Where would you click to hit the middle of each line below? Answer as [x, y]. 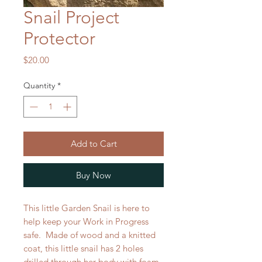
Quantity [39, 85]
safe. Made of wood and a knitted [89, 235]
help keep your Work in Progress [86, 221]
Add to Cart [94, 143]
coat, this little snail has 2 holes [83, 248]
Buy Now [94, 175]
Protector [59, 38]
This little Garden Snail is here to [87, 208]
